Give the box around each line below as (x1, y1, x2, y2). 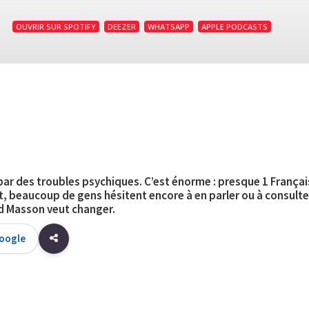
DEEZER (108, 21, 136, 32)
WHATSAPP (148, 21, 190, 32)
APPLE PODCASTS (201, 21, 268, 32)
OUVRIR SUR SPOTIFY (16, 21, 96, 32)
